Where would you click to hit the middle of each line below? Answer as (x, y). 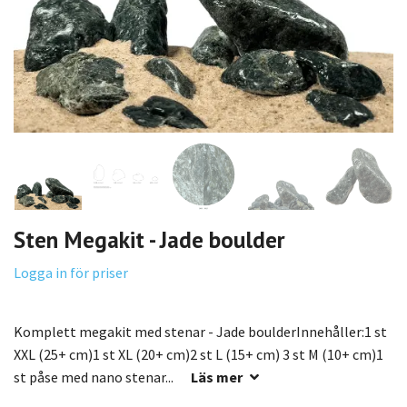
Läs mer (217, 377)
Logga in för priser (71, 272)
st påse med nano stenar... (95, 377)
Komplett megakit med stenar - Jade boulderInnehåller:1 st (200, 331)
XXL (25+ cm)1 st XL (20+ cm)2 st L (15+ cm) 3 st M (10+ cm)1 (199, 354)
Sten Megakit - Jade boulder (149, 239)
